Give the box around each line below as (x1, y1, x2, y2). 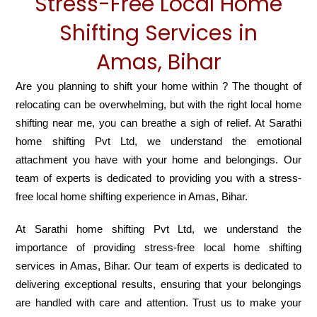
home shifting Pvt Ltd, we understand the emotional (16, 135, 301, 148)
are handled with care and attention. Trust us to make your (16, 296, 301, 309)
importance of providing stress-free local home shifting (16, 241, 301, 254)
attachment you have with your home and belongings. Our (16, 154, 301, 166)
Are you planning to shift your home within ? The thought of (16, 80, 301, 93)
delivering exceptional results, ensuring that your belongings (16, 278, 301, 291)
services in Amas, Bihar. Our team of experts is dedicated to (16, 260, 301, 272)
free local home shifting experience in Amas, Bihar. (16, 190, 248, 203)
